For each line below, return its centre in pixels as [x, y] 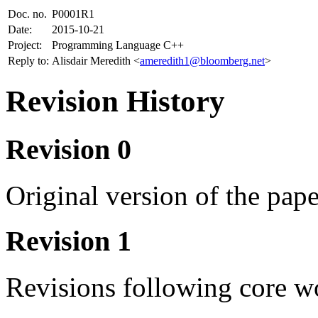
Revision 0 [68, 149]
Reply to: [28, 61]
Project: [25, 45]
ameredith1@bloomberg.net [202, 61]
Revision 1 [68, 241]
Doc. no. [27, 14]
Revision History [115, 101]
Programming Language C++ [118, 45]
